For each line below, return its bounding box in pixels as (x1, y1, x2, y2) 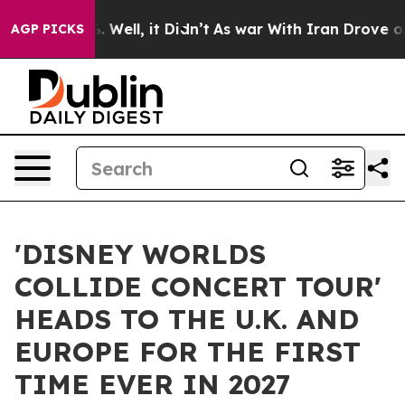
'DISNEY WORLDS (14, 237, 266, 271)
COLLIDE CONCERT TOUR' (14, 269, 381, 304)
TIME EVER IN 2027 (14, 367, 291, 401)
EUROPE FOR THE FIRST (14, 334, 361, 369)
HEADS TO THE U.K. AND (14, 302, 359, 336)
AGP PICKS (11, 21, 84, 37)
